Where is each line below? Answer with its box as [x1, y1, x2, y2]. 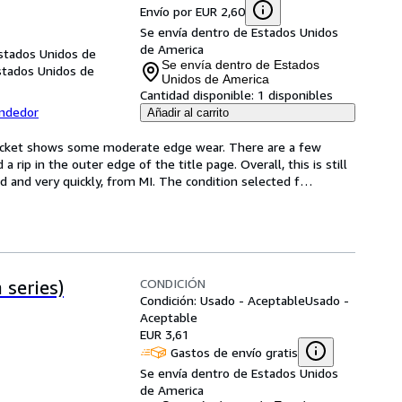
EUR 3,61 [140, 327, 189, 342]
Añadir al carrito [147, 106, 229, 119]
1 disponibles [258, 87, 333, 102]
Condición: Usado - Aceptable [140, 293, 305, 308]
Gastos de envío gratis [170, 344, 298, 360]
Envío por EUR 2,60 [140, 3, 245, 19]
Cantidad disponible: [140, 87, 254, 102]
